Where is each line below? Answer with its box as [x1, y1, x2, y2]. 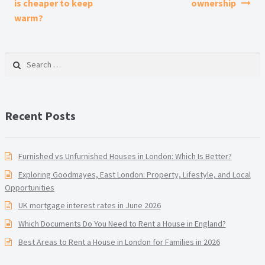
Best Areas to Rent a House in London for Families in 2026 [18, 236, 220, 247]
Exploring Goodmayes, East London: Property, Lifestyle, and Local [18, 169, 251, 180]
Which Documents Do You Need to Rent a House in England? [18, 218, 226, 229]
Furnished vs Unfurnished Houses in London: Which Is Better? [18, 151, 232, 162]
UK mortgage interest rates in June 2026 [18, 200, 161, 211]
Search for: [5, 54, 48, 65]
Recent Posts [5, 108, 76, 124]
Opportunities [5, 182, 54, 193]
